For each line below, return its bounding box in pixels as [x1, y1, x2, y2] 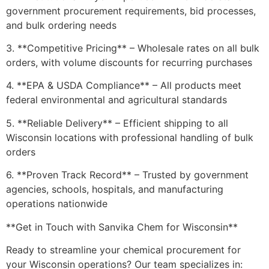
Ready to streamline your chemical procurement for [6, 244, 241, 256]
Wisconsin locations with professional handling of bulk [6, 131, 253, 144]
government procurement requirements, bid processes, [6, 4, 256, 17]
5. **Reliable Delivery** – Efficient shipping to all [6, 116, 228, 129]
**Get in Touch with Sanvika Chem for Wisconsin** [6, 220, 238, 233]
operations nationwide [6, 198, 107, 210]
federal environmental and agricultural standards [6, 94, 227, 106]
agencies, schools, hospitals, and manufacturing [6, 183, 223, 196]
